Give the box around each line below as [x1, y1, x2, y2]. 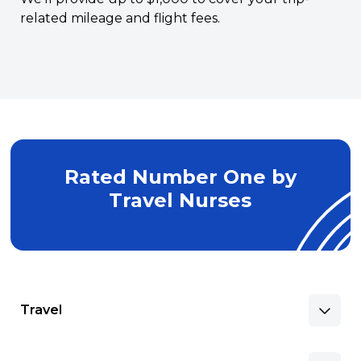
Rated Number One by [64, 164, 297, 189]
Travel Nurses [109, 188, 252, 212]
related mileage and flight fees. [20, 10, 221, 26]
